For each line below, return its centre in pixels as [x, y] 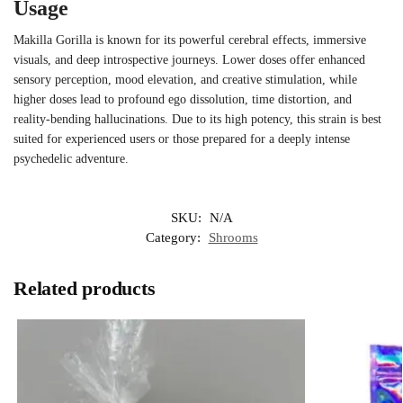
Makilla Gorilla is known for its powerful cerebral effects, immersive [190, 40]
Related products [85, 289]
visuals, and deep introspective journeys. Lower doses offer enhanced [189, 59]
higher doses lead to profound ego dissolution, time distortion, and [183, 99]
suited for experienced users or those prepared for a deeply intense [182, 139]
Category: [175, 238]
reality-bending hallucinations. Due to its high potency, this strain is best [197, 119]
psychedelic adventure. [71, 158]
